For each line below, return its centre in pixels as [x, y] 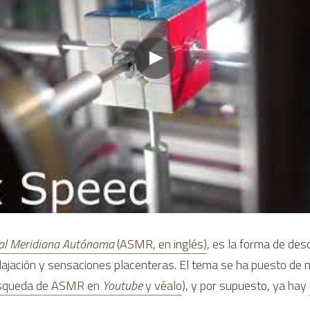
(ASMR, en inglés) [162, 244]
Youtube [124, 285]
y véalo [164, 285]
